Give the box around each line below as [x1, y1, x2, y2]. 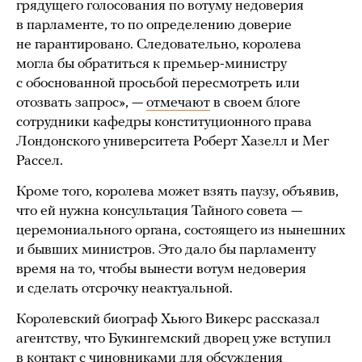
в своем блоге [210, 95, 301, 112]
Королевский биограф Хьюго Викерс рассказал [16, 312, 320, 328]
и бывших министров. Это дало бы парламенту [16, 242, 316, 259]
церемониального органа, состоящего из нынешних [16, 223, 346, 239]
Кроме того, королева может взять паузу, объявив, [16, 184, 339, 200]
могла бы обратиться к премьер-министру [16, 57, 287, 73]
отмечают [146, 95, 210, 112]
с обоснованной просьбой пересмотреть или [16, 76, 300, 92]
